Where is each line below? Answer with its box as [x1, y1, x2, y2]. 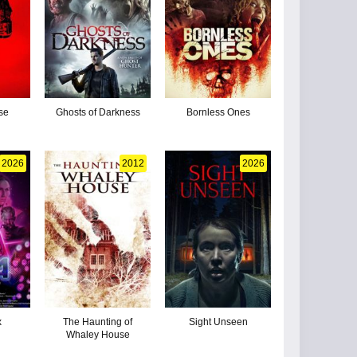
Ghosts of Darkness [55, 106, 140, 118]
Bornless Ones [186, 106, 250, 118]
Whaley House [65, 328, 130, 340]
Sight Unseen [188, 316, 248, 328]
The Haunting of [63, 316, 133, 328]
